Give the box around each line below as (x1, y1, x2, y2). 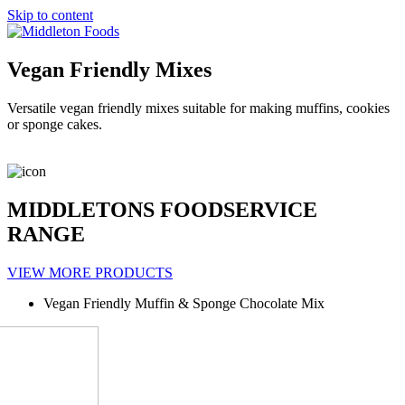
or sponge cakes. (7, 116, 102, 132)
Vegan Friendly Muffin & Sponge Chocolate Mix (43, 295, 325, 311)
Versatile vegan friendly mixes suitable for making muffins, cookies (7, 99, 390, 116)
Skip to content (7, 7, 93, 23)
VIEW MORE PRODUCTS (7, 264, 173, 280)
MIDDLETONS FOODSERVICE (7, 197, 317, 221)
